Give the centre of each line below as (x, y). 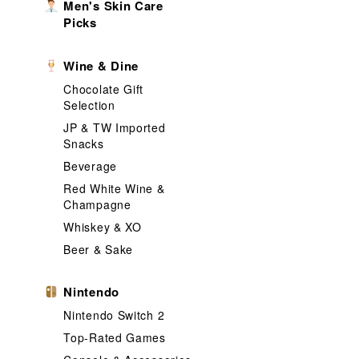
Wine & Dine (101, 66)
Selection (89, 105)
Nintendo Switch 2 (114, 315)
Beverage (90, 166)
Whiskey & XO (103, 227)
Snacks (84, 143)
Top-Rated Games (115, 337)
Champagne (97, 204)
